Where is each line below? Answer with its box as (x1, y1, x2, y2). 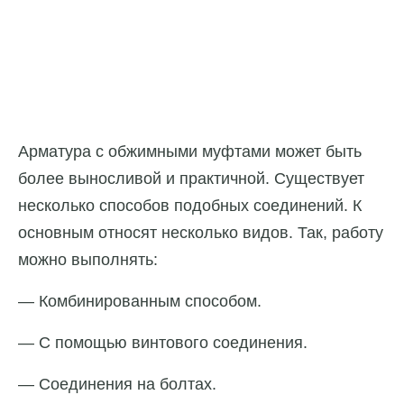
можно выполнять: (18, 250, 158, 269)
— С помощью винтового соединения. (18, 333, 308, 352)
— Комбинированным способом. (18, 291, 262, 310)
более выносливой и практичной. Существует (18, 169, 364, 188)
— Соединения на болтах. (18, 374, 216, 393)
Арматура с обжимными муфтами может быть (18, 142, 362, 161)
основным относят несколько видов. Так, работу (18, 223, 383, 242)
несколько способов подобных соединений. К (18, 196, 362, 215)
